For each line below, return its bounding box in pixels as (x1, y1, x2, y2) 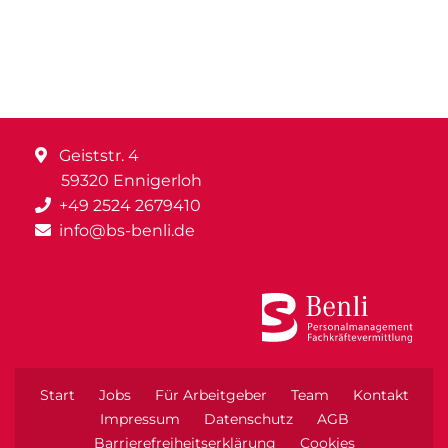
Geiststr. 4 (55, 145, 139, 165)
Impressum (99, 409, 180, 428)
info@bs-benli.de (59, 220, 195, 240)
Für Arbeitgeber (154, 385, 267, 404)
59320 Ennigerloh (61, 170, 202, 190)
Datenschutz (203, 409, 293, 428)
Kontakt (352, 385, 409, 404)
